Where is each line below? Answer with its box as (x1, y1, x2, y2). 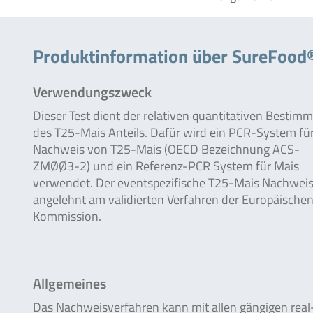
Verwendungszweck (33, 81, 152, 103)
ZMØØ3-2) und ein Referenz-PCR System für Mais (33, 156, 299, 175)
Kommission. (33, 207, 101, 226)
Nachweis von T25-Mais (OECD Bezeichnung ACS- (33, 140, 300, 159)
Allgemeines (33, 272, 106, 294)
